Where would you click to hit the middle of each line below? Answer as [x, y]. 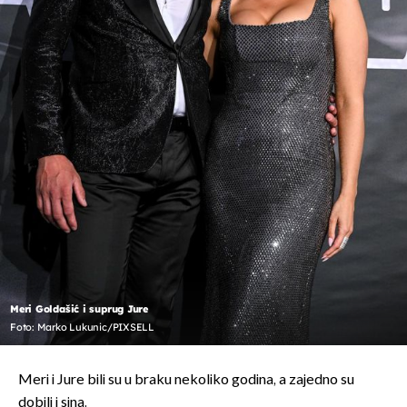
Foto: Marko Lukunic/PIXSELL [83, 328]
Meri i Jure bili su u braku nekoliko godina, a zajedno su [186, 381]
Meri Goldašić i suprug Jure [79, 309]
